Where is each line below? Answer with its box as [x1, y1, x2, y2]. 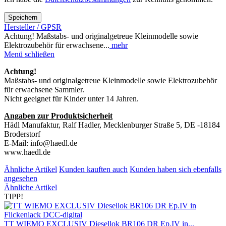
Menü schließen [4, 49, 54, 59]
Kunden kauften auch [59, 164, 128, 174]
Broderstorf [4, 129, 40, 138]
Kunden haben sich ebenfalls [130, 164, 221, 174]
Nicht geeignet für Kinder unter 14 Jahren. [4, 94, 139, 103]
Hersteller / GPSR [4, 22, 62, 31]
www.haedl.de [4, 147, 50, 156]
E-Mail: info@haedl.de [4, 138, 77, 147]
